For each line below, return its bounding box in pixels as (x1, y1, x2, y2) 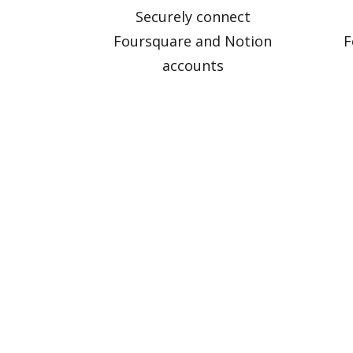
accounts (162, 55, 224, 75)
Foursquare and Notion (113, 31, 272, 50)
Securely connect (135, 6, 251, 26)
